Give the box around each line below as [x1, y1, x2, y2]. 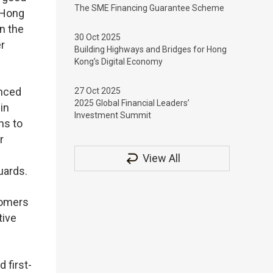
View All [142, 152, 180, 165]
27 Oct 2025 [74, 86, 121, 96]
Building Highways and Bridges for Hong [74, 44, 227, 54]
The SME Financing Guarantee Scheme [74, 3, 224, 13]
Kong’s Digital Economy [74, 57, 163, 66]
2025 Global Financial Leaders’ [74, 98, 190, 108]
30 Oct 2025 [74, 32, 121, 42]
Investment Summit [74, 110, 151, 120]
